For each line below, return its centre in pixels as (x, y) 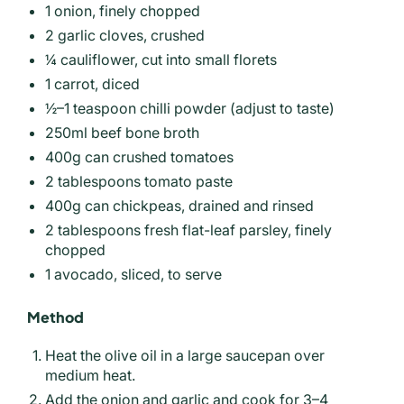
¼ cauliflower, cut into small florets (161, 59)
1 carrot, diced (92, 83)
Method (55, 317)
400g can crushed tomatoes (139, 156)
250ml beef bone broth (122, 132)
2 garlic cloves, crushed (125, 35)
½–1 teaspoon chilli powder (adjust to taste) (190, 108)
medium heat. (90, 376)
